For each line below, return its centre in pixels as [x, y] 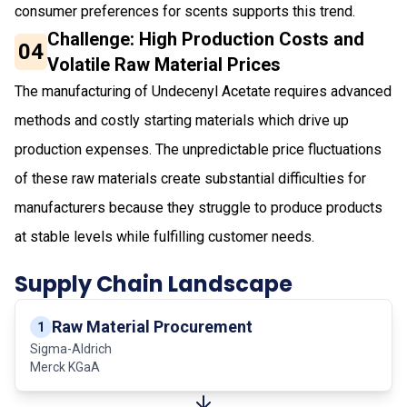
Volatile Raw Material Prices [164, 64]
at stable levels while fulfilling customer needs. [164, 236]
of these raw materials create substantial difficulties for [190, 178]
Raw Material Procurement [152, 326]
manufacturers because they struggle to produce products [199, 207]
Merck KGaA [65, 367]
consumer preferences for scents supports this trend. [185, 11]
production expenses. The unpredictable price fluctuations [198, 149]
